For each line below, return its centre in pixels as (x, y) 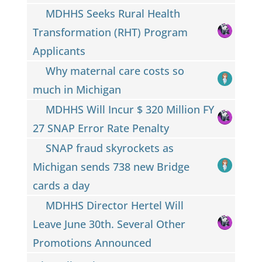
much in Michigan (77, 89)
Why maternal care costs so (115, 70)
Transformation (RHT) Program (110, 32)
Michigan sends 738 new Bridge (111, 166)
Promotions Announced (92, 242)
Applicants (59, 51)
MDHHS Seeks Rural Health (113, 13)
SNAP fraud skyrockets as (110, 148)
